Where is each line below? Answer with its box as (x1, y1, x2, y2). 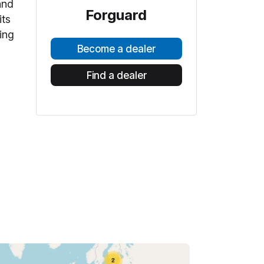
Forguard (86, 6, 147, 24)
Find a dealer (86, 69, 147, 81)
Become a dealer (77, 42, 156, 55)
